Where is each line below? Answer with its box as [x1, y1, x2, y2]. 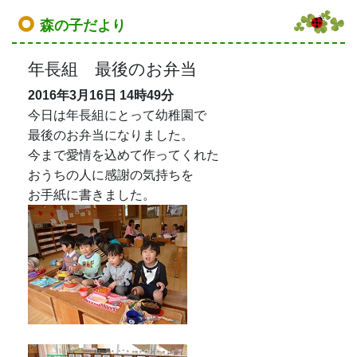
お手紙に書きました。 [28, 187, 155, 202]
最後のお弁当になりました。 [28, 127, 194, 142]
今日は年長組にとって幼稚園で [28, 108, 206, 122]
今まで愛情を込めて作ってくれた [28, 147, 219, 162]
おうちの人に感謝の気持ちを [28, 167, 194, 182]
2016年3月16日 [28, 88, 116, 102]
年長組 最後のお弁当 [28, 59, 197, 78]
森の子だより [40, 17, 126, 33]
